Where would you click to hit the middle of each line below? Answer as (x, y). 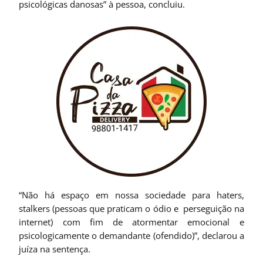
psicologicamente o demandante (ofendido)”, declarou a (131, 235)
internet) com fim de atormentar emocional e (131, 222)
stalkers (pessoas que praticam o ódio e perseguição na (131, 208)
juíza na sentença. (55, 249)
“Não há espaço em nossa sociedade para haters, (131, 195)
